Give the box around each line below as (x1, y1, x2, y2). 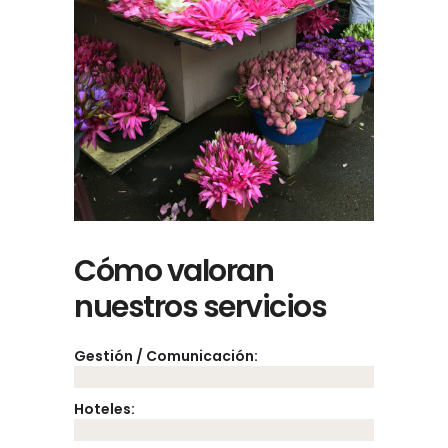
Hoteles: (74, 399, 135, 420)
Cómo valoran (74, 250, 273, 293)
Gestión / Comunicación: (74, 346, 258, 367)
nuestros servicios (74, 286, 326, 329)
